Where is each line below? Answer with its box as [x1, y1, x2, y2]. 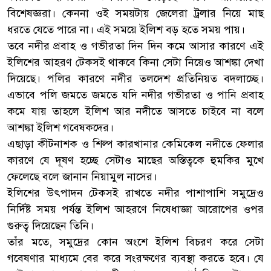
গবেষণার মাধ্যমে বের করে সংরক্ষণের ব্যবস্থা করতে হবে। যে [7, 251, 264, 265]
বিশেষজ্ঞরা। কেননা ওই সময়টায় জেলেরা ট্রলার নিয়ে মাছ [7, 6, 264, 20]
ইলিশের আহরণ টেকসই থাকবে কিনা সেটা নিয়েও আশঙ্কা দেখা [7, 55, 264, 69]
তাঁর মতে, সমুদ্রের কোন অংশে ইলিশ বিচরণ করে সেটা [7, 235, 264, 249]
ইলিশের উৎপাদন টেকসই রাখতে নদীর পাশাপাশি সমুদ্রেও [7, 186, 264, 200]
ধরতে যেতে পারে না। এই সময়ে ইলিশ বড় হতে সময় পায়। [7, 22, 245, 36]
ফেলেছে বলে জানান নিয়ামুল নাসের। [7, 169, 157, 183]
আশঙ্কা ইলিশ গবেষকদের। [7, 120, 114, 134]
